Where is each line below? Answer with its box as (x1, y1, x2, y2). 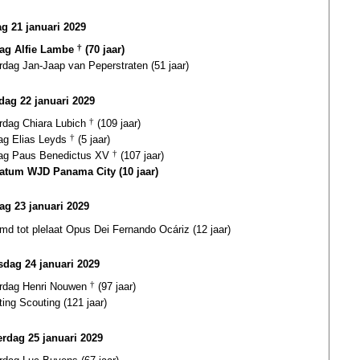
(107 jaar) (117, 149, 164, 162)
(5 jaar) (75, 133, 110, 145)
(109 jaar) (94, 117, 141, 129)
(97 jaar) (95, 280, 136, 293)
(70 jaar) (82, 43, 125, 56)
